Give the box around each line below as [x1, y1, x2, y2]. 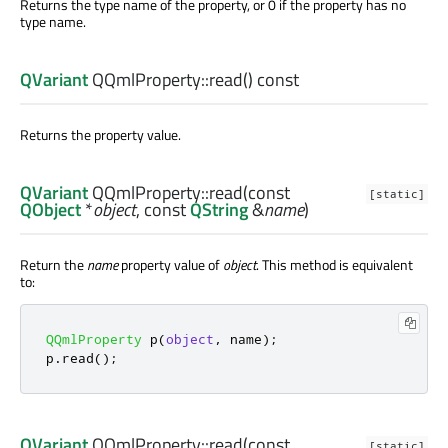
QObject [20, 196, 81, 224]
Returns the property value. [20, 124, 181, 146]
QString [190, 196, 248, 224]
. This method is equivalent [256, 254, 413, 276]
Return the [20, 254, 87, 276]
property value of [118, 254, 223, 276]
